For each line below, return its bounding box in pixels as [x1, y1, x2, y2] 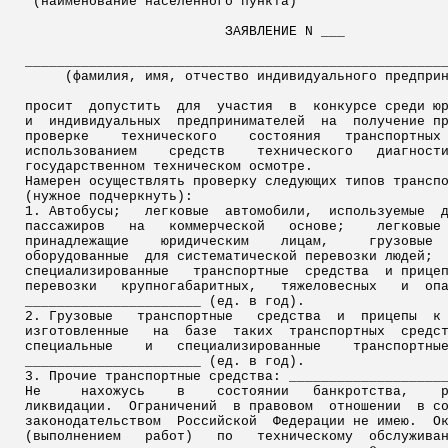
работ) [145, 429, 193, 444]
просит [25, 99, 73, 114]
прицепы [361, 309, 417, 324]
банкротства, [313, 384, 409, 399]
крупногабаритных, [121, 279, 257, 294]
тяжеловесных [281, 279, 377, 294]
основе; [289, 219, 345, 234]
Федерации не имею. [273, 414, 417, 429]
